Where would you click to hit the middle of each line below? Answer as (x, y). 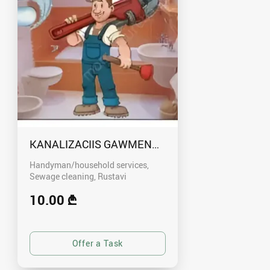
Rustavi (112, 176)
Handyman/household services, (89, 165)
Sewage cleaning (62, 176)
